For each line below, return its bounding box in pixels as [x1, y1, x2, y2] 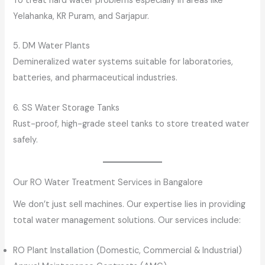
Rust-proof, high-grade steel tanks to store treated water [13, 118, 250, 130]
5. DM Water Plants [13, 40, 91, 52]
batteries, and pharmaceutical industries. [13, 72, 178, 84]
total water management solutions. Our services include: [13, 215, 241, 227]
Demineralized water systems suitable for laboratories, [13, 56, 234, 68]
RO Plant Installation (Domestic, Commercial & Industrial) [13, 244, 243, 256]
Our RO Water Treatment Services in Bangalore [13, 176, 203, 188]
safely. [13, 134, 38, 146]
